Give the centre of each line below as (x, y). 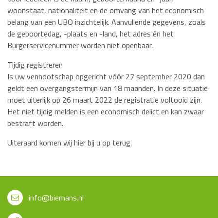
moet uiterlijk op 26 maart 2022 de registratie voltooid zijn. (105, 100)
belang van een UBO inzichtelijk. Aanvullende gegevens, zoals (107, 22)
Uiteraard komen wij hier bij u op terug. (70, 142)
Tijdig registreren (35, 64)
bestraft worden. (35, 123)
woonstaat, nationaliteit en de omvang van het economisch (106, 10)
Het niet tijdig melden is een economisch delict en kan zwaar (106, 111)
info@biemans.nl (56, 197)
